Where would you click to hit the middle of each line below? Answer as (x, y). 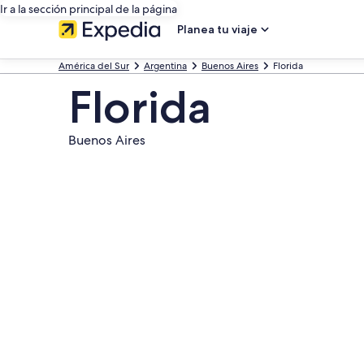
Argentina (165, 66)
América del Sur (94, 66)
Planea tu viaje (217, 29)
